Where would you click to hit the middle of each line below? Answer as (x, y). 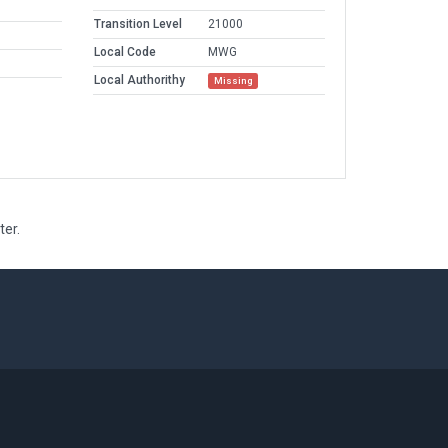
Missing (233, 81)
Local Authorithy (139, 80)
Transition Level (138, 24)
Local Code (125, 52)
